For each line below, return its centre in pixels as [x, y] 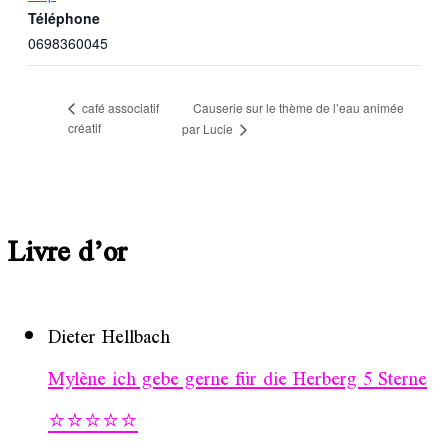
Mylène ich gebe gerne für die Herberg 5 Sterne [237, 380]
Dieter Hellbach [109, 338]
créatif [84, 128]
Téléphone [64, 18]
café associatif [119, 108]
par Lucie [208, 129]
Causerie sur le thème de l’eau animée [298, 107]
